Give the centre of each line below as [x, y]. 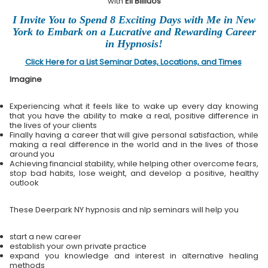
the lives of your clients [53, 126]
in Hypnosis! [134, 44]
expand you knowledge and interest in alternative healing [134, 256]
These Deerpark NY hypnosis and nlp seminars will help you [124, 210]
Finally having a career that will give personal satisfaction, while [134, 135]
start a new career [45, 237]
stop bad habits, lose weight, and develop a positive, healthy [134, 173]
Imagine [26, 80]
